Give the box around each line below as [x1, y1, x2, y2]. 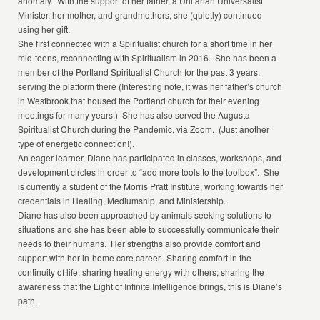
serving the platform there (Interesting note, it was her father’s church [18, 80, 283, 92]
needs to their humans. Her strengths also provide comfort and [18, 237, 261, 249]
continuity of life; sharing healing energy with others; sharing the [18, 266, 265, 278]
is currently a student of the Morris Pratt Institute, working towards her [18, 180, 284, 192]
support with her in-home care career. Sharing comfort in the [18, 251, 252, 264]
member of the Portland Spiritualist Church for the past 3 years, [18, 66, 261, 78]
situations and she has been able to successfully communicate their [18, 223, 279, 235]
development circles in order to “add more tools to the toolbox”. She [18, 166, 280, 178]
